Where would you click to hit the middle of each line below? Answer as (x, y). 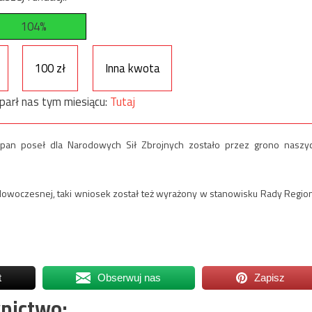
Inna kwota (132, 68)
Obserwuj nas (130, 278)
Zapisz (270, 278)
